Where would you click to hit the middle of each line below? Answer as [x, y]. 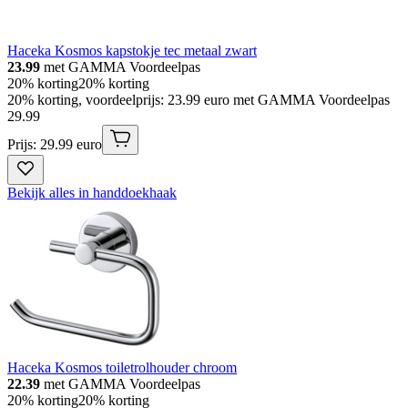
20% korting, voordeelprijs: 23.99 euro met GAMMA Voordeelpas [199, 100]
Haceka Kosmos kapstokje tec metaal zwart [132, 51]
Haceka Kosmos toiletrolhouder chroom [122, 368]
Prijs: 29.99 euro [55, 145]
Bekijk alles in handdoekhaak [92, 193]
